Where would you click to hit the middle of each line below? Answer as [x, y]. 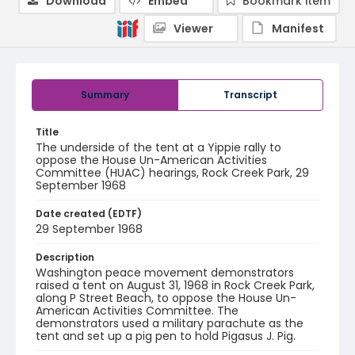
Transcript [250, 95]
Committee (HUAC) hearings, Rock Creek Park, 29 [172, 173]
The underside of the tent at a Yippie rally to [158, 147]
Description [65, 257]
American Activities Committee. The [137, 311]
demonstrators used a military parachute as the [170, 323]
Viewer [193, 29]
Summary [105, 95]
